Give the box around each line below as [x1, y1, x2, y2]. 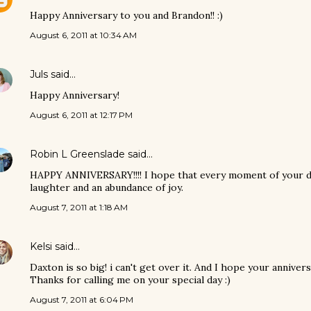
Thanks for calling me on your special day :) [30, 274, 230, 286]
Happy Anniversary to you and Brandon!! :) [30, 9, 223, 22]
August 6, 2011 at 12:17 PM [30, 110, 133, 120]
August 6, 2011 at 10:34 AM [30, 30, 137, 40]
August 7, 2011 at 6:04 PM [30, 294, 133, 305]
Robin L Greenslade [30, 148, 125, 160]
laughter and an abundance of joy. [30, 181, 183, 194]
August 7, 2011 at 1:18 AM [30, 202, 128, 212]
